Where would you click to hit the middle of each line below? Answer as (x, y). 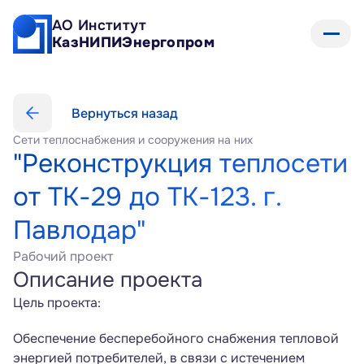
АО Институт (102, 25)
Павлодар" (79, 230)
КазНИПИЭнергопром (134, 42)
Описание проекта (108, 280)
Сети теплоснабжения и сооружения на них (133, 140)
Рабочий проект (63, 256)
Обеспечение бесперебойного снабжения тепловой (176, 338)
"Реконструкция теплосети (180, 164)
